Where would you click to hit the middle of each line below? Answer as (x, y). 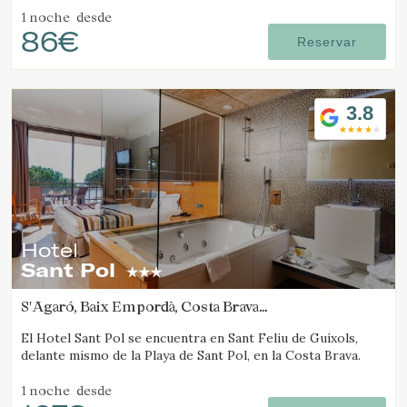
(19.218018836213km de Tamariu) (134, 323)
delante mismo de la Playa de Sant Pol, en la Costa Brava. (191, 355)
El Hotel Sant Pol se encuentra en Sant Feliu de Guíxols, (189, 338)
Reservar (327, 42)
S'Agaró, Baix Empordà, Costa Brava (140, 306)
